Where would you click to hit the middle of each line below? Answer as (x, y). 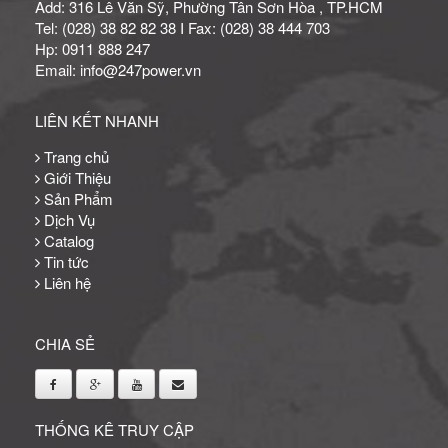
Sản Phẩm (76, 198)
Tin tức (64, 261)
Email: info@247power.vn (118, 69)
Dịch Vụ (67, 219)
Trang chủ (74, 156)
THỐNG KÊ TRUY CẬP (114, 429)
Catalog (67, 240)
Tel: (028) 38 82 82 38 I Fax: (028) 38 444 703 (182, 27)
